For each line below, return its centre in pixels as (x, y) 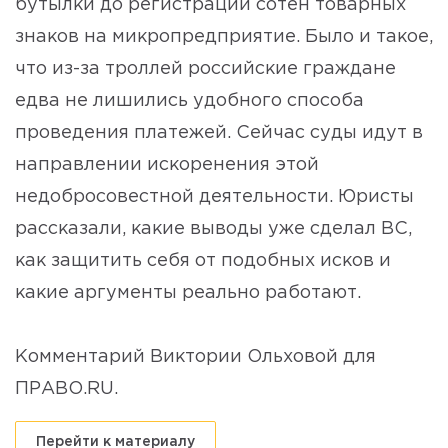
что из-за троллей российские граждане (205, 69)
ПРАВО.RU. (66, 389)
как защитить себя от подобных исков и (203, 261)
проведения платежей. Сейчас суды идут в (219, 133)
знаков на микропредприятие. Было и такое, (224, 37)
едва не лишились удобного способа (189, 101)
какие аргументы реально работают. (188, 293)
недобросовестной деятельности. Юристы (214, 197)
